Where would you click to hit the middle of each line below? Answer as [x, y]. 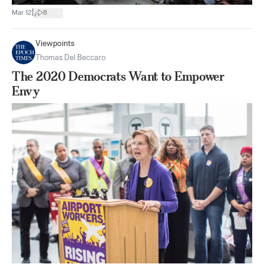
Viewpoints [55, 44]
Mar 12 [22, 13]
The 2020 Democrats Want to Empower [118, 77]
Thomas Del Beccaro [70, 58]
